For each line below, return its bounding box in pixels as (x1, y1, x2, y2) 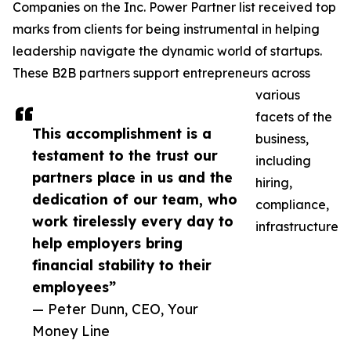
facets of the (255, 109, 332, 125)
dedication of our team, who (32, 190, 237, 208)
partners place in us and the (32, 168, 233, 186)
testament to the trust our (32, 147, 218, 165)
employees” (32, 278, 116, 296)
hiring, (255, 175, 292, 191)
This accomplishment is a (32, 125, 212, 143)
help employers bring (32, 234, 183, 252)
